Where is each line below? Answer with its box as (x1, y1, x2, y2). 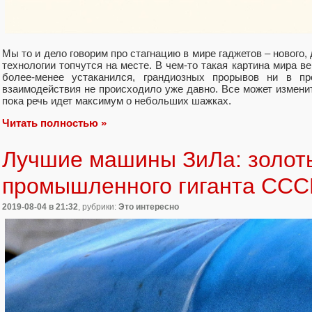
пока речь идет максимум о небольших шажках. (2, 94, 231, 107)
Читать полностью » (2, 116, 107, 129)
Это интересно (118, 201, 179, 212)
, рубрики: (78, 201, 118, 212)
